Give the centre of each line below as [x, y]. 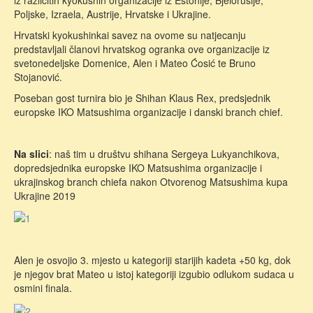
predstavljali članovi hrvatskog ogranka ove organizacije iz [142, 49]
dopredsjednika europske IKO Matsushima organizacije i [138, 168]
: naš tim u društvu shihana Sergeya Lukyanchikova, [164, 154]
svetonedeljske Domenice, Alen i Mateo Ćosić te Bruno [135, 63]
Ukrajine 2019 [45, 196]
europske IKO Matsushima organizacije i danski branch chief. [148, 112]
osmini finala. [43, 288]
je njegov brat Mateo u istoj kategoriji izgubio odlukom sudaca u [154, 274]
